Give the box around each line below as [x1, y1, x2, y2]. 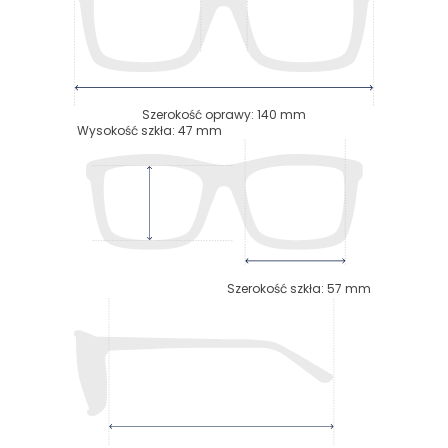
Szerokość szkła [227, 280, 321, 298]
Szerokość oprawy [142, 105, 251, 123]
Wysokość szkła [76, 121, 172, 139]
